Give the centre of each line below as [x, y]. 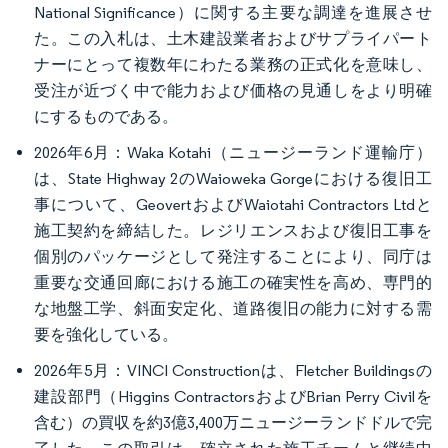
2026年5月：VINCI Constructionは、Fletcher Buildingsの [233, 371]
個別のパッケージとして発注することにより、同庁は [233, 257]
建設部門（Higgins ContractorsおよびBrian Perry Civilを [233, 397]
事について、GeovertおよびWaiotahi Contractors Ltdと [233, 205]
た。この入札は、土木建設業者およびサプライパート [233, 39]
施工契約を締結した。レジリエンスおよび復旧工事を [233, 231]
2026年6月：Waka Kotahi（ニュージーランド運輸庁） [233, 153]
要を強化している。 [106, 335]
